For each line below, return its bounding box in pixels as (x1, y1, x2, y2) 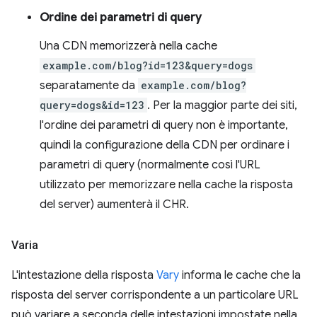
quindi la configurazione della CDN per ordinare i (40, 137, 289, 152)
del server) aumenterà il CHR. (40, 197, 189, 212)
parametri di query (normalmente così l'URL (40, 157, 260, 172)
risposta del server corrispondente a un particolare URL (11, 287, 299, 302)
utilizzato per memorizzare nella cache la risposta (40, 177, 293, 192)
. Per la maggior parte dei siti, (147, 98, 297, 113)
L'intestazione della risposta (11, 267, 156, 282)
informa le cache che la (179, 267, 301, 282)
